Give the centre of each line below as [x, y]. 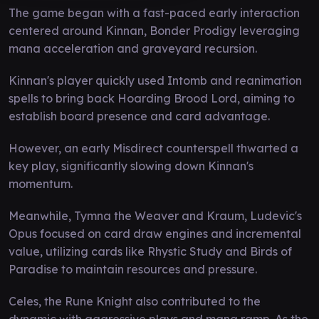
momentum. [41, 183]
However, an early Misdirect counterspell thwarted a [153, 148]
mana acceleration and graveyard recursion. [133, 48]
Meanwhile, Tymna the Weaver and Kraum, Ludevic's [155, 215]
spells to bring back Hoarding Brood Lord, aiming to [152, 98]
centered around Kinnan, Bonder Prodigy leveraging [154, 30]
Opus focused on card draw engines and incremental [155, 233]
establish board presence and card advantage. [139, 116]
